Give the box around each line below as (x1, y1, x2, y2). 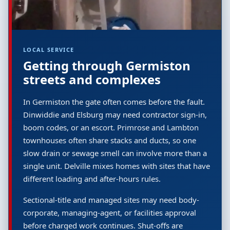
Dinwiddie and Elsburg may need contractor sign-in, (23, 109, 207, 120)
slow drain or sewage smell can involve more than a (23, 148, 207, 158)
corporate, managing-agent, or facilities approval (23, 207, 196, 218)
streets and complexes (23, 71, 161, 88)
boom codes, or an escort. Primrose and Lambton (23, 122, 199, 132)
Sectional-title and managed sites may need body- (23, 195, 199, 205)
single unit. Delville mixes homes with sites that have (23, 161, 210, 171)
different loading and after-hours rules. (23, 174, 161, 184)
